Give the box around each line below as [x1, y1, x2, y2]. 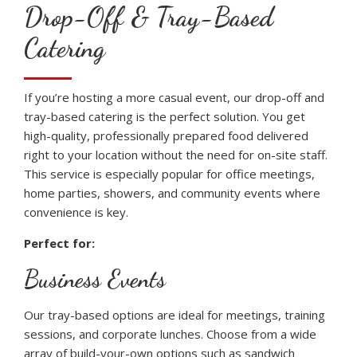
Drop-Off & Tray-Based [24, 2, 273, 33]
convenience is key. [24, 203, 128, 220]
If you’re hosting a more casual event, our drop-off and [24, 88, 324, 105]
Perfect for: [24, 234, 95, 251]
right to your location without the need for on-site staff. [24, 146, 328, 163]
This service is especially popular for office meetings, [24, 165, 315, 182]
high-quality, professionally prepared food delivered [24, 127, 308, 143]
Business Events [24, 264, 166, 293]
